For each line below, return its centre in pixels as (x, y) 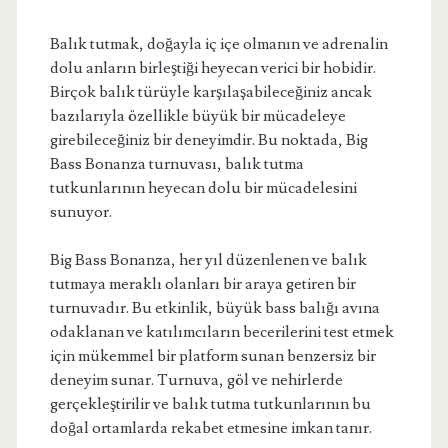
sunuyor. (80, 212)
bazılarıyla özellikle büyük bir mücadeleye (197, 116)
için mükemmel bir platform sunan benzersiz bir (212, 356)
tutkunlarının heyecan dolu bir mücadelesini (203, 188)
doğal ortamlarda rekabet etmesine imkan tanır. (210, 428)
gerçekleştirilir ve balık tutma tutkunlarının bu (210, 404)
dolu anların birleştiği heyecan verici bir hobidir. (212, 68)
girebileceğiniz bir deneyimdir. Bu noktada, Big (208, 140)
